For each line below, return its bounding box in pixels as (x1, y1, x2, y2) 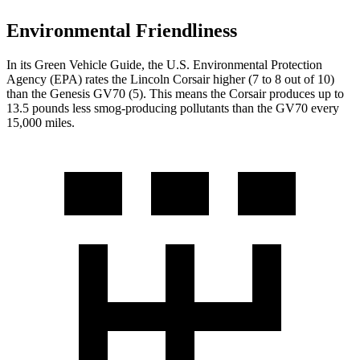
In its (6, 57, 35, 72)
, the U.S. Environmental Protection (141, 57, 322, 72)
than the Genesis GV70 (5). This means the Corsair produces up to (6, 86, 344, 100)
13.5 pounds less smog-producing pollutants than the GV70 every (6, 100, 339, 115)
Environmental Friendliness (6, 19, 237, 41)
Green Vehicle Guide (35, 57, 141, 72)
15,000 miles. (6, 115, 75, 129)
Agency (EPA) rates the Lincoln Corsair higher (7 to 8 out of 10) (6, 72, 334, 86)
